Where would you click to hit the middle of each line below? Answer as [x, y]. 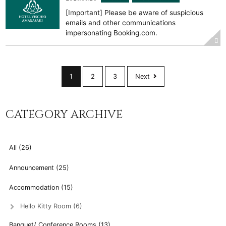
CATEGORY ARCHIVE [64, 114]
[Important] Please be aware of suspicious [135, 13]
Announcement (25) [39, 167]
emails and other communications [121, 23]
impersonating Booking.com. [112, 33]
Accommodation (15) [41, 188]
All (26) [20, 148]
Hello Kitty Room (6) [51, 206]
